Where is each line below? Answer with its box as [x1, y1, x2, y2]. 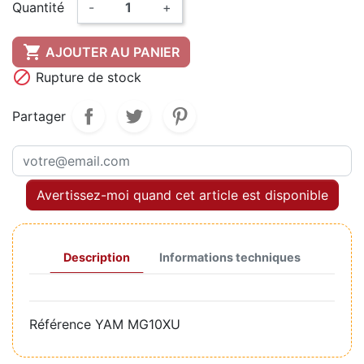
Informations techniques [159, 250, 301, 265]
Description [63, 250, 130, 265]
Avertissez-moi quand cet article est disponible [36, 187, 328, 204]
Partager [12, 108, 66, 125]
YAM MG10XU [95, 316, 180, 333]
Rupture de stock [32, 69, 141, 86]
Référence [29, 316, 91, 333]
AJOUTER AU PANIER [45, 44, 180, 61]
